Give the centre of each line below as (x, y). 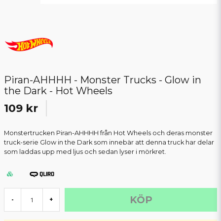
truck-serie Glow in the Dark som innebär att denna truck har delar (109, 143)
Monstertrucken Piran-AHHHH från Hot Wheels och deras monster (108, 133)
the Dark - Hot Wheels (58, 91)
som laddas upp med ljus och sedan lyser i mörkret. (85, 152)
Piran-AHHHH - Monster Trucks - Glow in (103, 80)
